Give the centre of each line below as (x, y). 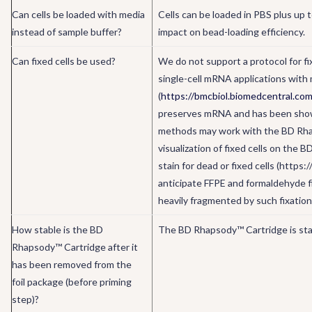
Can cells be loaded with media (78, 14)
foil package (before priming (72, 282)
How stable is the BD (57, 229)
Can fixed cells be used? (64, 61)
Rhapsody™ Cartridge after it (75, 247)
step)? (25, 299)
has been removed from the (72, 264)
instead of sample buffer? (67, 32)
